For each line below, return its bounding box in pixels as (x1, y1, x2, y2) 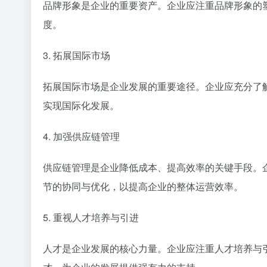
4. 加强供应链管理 (43, 129, 120, 144)
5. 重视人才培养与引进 (43, 210, 139, 225)
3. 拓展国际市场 (43, 48, 110, 63)
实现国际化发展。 (43, 98, 119, 113)
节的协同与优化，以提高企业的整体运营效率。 (43, 179, 243, 194)
